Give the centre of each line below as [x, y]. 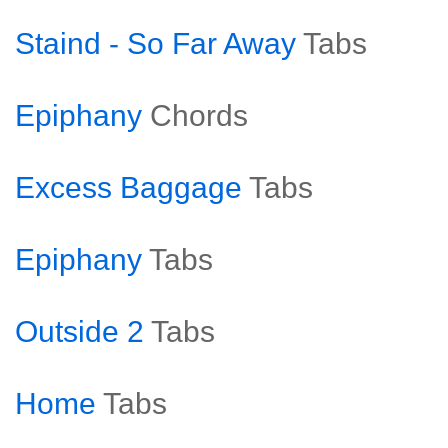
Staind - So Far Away [155, 43]
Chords [199, 115]
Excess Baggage [128, 187]
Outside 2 [79, 331]
